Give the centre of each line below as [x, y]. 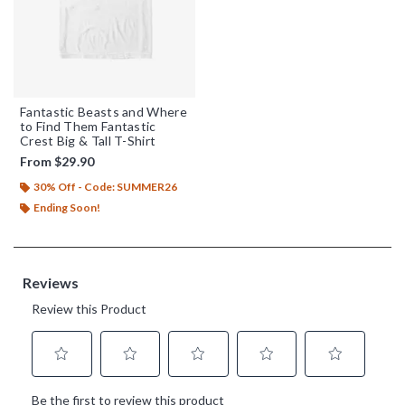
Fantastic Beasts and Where [104, 111]
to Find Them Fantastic [88, 126]
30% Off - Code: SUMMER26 [105, 186]
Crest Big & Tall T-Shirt [88, 140]
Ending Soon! [67, 207]
